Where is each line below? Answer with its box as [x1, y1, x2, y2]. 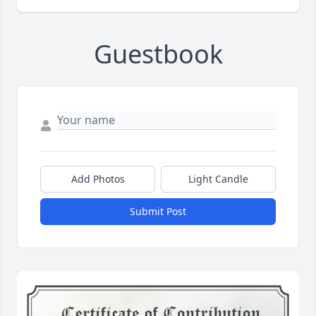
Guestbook [93, 37, 223, 72]
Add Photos [71, 172, 125, 186]
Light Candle [188, 172, 248, 186]
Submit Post [130, 205, 186, 219]
